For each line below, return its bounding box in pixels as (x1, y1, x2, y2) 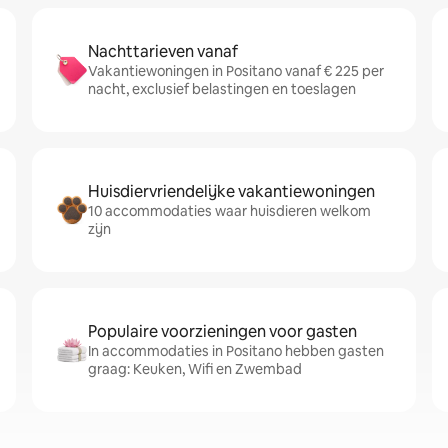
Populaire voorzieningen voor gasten (88, 321, 357, 342)
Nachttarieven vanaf (88, 41, 238, 62)
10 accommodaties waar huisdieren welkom (88, 202, 371, 220)
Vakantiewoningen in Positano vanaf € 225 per (88, 62, 384, 80)
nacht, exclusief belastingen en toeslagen (88, 80, 356, 98)
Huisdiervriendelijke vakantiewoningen (88, 181, 375, 202)
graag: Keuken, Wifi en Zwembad (88, 360, 302, 378)
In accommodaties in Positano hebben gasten (88, 342, 384, 360)
